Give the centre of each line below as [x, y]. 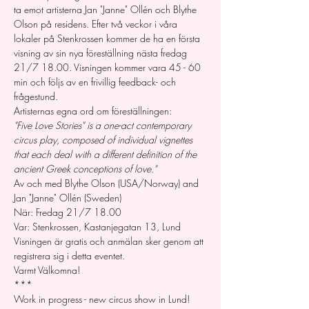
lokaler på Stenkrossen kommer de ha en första [108, 38]
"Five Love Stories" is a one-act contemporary [104, 125]
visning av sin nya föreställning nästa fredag [102, 53]
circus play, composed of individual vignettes [104, 140]
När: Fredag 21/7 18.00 [68, 212]
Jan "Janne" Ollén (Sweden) [68, 198]
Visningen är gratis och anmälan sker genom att [110, 241]
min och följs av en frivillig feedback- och [96, 82]
